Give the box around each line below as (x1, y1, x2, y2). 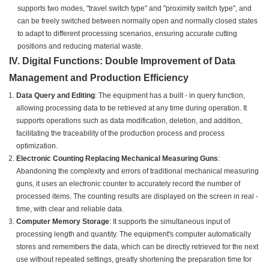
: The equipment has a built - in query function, (95, 91, 245, 100)
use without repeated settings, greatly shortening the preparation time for (16, 255, 252, 264)
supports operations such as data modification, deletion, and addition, (16, 116, 242, 125)
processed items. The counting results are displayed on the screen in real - (16, 192, 258, 201)
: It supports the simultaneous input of (109, 217, 230, 226)
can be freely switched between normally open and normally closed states (17, 17, 258, 26)
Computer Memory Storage (16, 217, 109, 226)
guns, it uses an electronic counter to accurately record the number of (16, 180, 240, 189)
